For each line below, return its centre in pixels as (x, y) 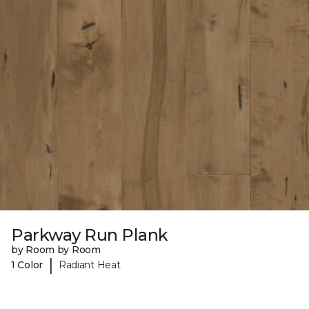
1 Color (27, 265)
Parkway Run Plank (90, 235)
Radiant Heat (89, 265)
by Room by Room (56, 250)
